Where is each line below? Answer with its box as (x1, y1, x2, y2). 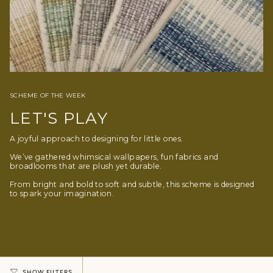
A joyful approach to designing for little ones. (10, 134, 183, 144)
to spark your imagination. (10, 189, 115, 199)
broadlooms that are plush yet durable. (10, 161, 162, 171)
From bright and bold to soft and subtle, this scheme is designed (10, 180, 255, 190)
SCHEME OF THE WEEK (10, 91, 86, 100)
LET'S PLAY (10, 108, 108, 129)
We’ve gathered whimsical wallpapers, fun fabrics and (10, 152, 219, 162)
